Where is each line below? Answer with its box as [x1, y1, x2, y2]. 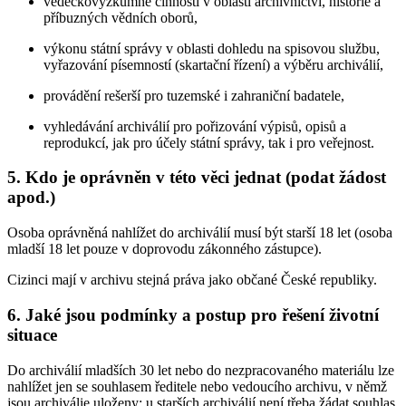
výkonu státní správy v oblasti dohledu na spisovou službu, [43, 40, 380, 56]
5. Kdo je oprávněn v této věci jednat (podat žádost [7, 168, 386, 188]
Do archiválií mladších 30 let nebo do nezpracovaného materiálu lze [7, 362, 394, 378]
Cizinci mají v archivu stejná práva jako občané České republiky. [7, 272, 377, 288]
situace [7, 324, 57, 344]
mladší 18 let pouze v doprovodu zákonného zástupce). [7, 241, 322, 257]
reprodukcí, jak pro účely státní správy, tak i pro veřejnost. [43, 134, 374, 150]
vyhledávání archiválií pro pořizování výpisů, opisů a [43, 118, 346, 134]
